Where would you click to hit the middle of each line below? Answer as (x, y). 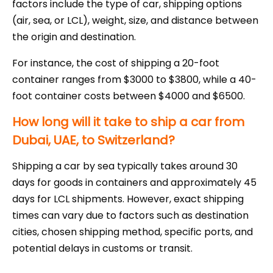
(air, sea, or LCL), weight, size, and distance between (135, 21)
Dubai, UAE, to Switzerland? (94, 140)
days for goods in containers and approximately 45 (134, 183)
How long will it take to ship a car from (128, 122)
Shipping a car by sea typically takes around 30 (125, 166)
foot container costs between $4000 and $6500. (129, 96)
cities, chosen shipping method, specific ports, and (133, 232)
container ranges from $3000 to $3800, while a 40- (134, 80)
